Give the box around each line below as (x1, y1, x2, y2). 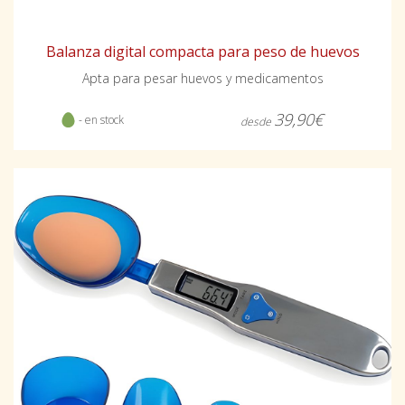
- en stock (75, 112, 124, 128)
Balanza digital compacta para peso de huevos (45, 42, 360, 62)
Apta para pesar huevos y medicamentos (81, 70, 324, 88)
